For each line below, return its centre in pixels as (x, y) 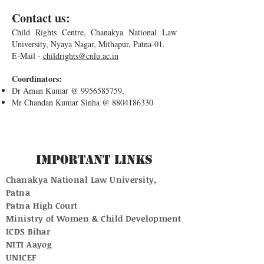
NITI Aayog (29, 244)
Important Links (94, 160)
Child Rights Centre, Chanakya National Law (94, 32)
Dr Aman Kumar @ (46, 90)
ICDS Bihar (28, 231)
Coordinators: (37, 79)
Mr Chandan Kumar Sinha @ (62, 102)
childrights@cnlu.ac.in (81, 56)
